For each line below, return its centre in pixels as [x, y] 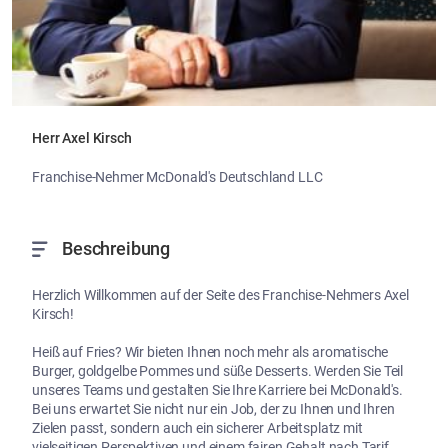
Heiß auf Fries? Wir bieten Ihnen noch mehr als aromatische [210, 352]
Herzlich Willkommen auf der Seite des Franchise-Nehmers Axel [221, 295]
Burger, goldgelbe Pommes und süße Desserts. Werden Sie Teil [218, 371]
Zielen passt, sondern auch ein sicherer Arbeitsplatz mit [197, 428]
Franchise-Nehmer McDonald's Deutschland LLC [177, 177]
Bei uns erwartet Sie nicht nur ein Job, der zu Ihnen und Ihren [213, 409]
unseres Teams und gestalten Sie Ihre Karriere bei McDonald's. [217, 390]
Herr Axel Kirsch [82, 138]
